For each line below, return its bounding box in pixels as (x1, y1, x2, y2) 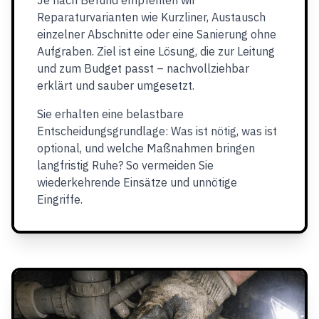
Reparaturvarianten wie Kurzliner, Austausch (37, 10, 266, 24)
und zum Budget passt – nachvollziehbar (37, 61, 249, 75)
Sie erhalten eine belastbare (37, 107, 184, 121)
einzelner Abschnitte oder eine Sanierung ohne (37, 27, 276, 41)
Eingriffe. (37, 192, 83, 206)
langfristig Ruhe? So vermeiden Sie (37, 158, 214, 172)
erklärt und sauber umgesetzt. (37, 78, 194, 93)
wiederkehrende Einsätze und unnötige (37, 175, 237, 189)
